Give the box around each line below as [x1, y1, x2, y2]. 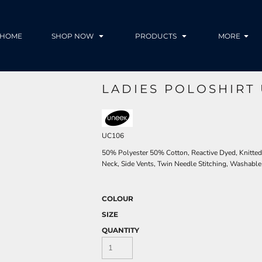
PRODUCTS [135, 32, 178, 41]
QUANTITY [102, 225, 139, 235]
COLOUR [102, 194, 133, 203]
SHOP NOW [51, 32, 95, 41]
